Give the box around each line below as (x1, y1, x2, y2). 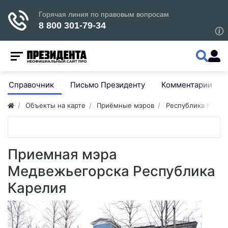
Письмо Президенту (70, 80, 145, 90)
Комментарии (161, 80, 212, 90)
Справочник (9, 80, 54, 90)
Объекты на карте (25, 101, 86, 109)
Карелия (8, 179, 67, 196)
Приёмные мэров (97, 101, 155, 109)
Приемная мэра (8, 146, 117, 163)
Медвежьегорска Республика (8, 162, 215, 180)
